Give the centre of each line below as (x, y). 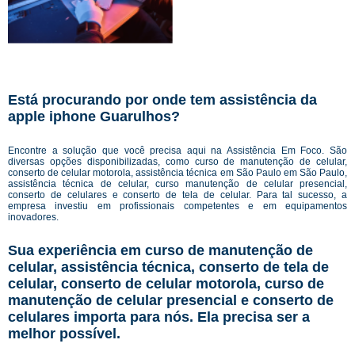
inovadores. (33, 217)
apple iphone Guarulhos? (94, 116)
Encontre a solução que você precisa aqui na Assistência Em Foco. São (177, 151)
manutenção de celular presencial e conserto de (171, 300)
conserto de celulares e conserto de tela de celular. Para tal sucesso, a (177, 195)
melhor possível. (64, 334)
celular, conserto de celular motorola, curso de (166, 284)
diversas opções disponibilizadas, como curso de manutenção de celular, (177, 162)
